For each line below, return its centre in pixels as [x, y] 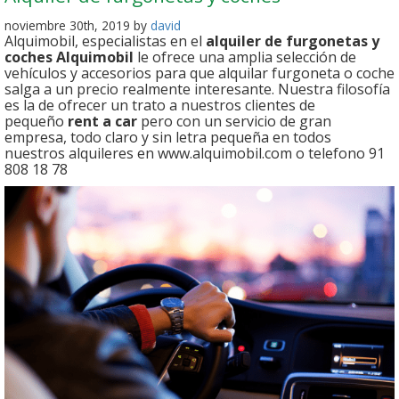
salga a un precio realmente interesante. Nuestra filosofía [197, 89]
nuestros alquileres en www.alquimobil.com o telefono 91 [195, 153]
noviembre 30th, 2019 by [77, 25]
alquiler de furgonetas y [293, 41]
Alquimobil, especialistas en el [105, 41]
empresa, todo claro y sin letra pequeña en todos [168, 137]
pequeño [36, 121]
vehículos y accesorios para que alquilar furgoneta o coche [199, 73]
